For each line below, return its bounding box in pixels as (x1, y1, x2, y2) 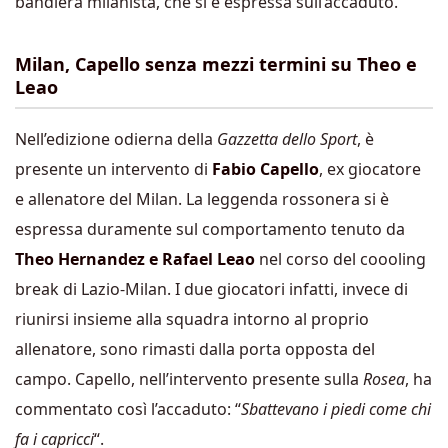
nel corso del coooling (255, 248, 426, 270)
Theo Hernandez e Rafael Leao (15, 248, 255, 270)
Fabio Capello (212, 158, 319, 180)
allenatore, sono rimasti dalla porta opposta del (15, 338, 375, 360)
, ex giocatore (319, 158, 421, 180)
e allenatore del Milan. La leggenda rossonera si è (15, 188, 389, 210)
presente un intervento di (15, 158, 212, 180)
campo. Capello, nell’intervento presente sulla (15, 368, 363, 390)
